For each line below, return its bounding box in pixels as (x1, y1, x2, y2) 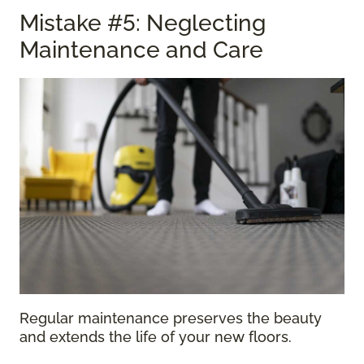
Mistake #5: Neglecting (19, 9, 266, 37)
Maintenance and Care (19, 36, 263, 63)
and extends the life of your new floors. (19, 328, 292, 346)
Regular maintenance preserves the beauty (19, 310, 322, 327)
